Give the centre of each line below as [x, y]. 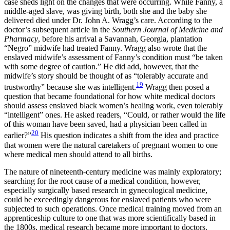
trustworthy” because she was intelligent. [70, 87]
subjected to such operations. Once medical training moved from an [113, 208]
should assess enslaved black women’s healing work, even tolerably [113, 106]
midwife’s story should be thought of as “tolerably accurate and [106, 76]
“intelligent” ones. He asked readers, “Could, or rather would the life [115, 115]
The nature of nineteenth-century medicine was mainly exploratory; [113, 171]
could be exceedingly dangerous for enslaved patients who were [108, 199]
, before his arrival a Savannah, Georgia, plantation [120, 39]
